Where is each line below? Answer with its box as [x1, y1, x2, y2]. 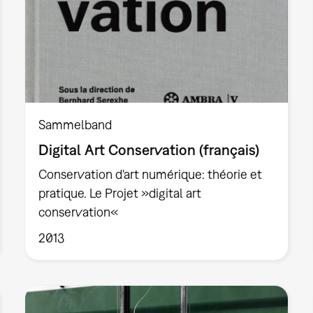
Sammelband [38, 117, 112, 132]
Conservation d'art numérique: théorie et [38, 167, 262, 182]
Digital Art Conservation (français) [38, 141, 259, 159]
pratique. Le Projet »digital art [38, 186, 201, 201]
